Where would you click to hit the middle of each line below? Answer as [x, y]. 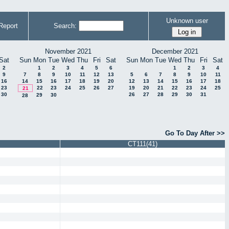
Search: [65, 26]
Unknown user [187, 20]
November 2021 [68, 51]
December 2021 [175, 51]
